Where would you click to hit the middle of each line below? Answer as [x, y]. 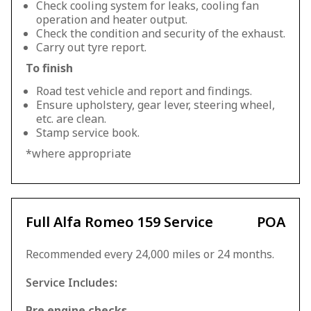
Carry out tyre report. [91, 47]
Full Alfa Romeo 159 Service [119, 222]
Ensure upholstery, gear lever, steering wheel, [155, 105]
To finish [49, 68]
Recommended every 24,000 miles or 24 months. [150, 254]
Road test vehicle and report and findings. [144, 91]
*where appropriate [78, 153]
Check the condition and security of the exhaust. [161, 33]
